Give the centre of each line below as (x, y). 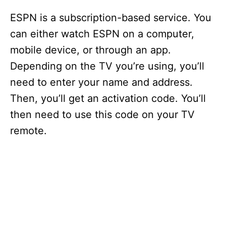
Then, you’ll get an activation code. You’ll (108, 99)
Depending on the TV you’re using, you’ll (107, 66)
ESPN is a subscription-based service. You (111, 18)
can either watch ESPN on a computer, (102, 34)
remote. (29, 131)
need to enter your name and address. (101, 82)
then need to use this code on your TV (102, 115)
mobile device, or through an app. (91, 50)
